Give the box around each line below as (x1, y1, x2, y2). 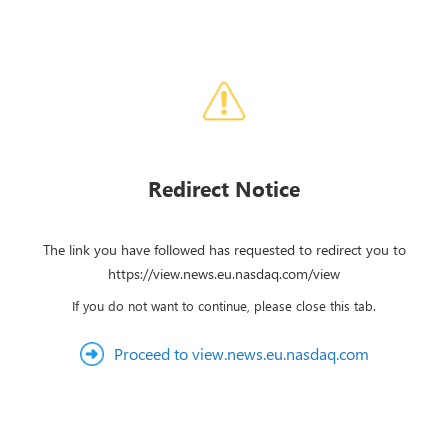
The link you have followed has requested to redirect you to (42, 240, 406, 259)
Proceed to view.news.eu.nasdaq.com (113, 343, 369, 364)
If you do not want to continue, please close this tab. (72, 297, 376, 314)
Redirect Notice (148, 174, 300, 202)
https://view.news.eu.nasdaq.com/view (108, 264, 340, 283)
